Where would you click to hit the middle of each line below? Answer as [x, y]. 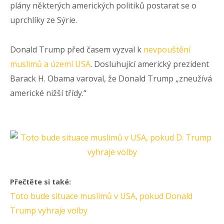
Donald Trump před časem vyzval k [77, 49]
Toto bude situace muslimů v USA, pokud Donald [101, 196]
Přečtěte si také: [40, 181]
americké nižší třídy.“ [48, 93]
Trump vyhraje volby [49, 210]
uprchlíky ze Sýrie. [43, 20]
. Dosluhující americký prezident [150, 64]
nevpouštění [167, 49]
